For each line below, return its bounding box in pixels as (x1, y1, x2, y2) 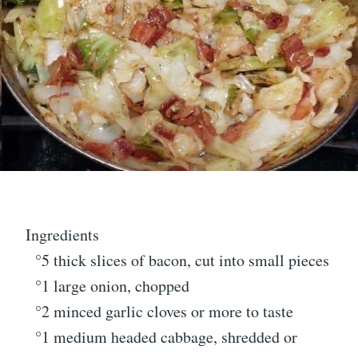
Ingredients (26, 223, 99, 245)
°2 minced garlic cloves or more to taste (26, 300, 293, 322)
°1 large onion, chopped (26, 274, 189, 296)
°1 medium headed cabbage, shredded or (26, 325, 297, 348)
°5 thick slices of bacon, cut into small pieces (26, 249, 329, 271)
